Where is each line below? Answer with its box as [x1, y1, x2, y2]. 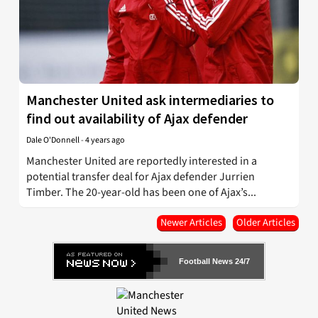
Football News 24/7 [179, 256, 250, 265]
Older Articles [236, 214, 295, 230]
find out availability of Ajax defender [26, 109, 248, 127]
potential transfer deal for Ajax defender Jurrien [26, 168, 255, 185]
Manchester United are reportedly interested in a [26, 153, 257, 169]
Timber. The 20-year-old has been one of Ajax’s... [26, 184, 256, 200]
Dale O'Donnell [26, 133, 79, 146]
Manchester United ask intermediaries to [26, 90, 274, 109]
